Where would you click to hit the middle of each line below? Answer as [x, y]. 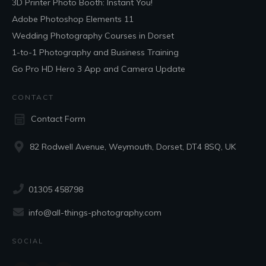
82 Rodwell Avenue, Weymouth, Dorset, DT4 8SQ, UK [133, 146]
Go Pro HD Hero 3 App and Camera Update [99, 69]
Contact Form [58, 119]
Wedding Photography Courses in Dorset [93, 35]
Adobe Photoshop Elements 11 [73, 19]
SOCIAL [28, 241]
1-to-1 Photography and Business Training [95, 52]
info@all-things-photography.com [95, 212]
